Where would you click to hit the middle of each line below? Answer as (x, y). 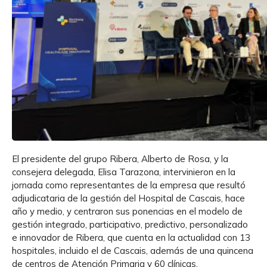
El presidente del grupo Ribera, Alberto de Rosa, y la (120, 159)
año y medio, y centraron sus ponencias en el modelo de (127, 211)
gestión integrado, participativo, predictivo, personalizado (130, 224)
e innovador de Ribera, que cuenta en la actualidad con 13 (131, 237)
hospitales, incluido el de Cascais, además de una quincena (133, 250)
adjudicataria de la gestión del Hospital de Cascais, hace (128, 198)
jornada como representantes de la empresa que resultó (129, 185)
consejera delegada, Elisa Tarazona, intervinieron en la (124, 172)
